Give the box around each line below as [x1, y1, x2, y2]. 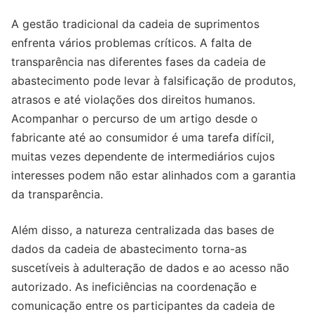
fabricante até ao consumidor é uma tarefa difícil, [11, 130, 274, 145]
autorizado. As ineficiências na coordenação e [11, 280, 257, 294]
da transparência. [11, 187, 103, 202]
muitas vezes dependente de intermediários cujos [11, 149, 275, 164]
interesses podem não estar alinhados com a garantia [11, 168, 296, 183]
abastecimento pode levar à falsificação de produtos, [11, 74, 296, 88]
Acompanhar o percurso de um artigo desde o [11, 111, 258, 126]
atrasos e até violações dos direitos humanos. [11, 93, 255, 107]
